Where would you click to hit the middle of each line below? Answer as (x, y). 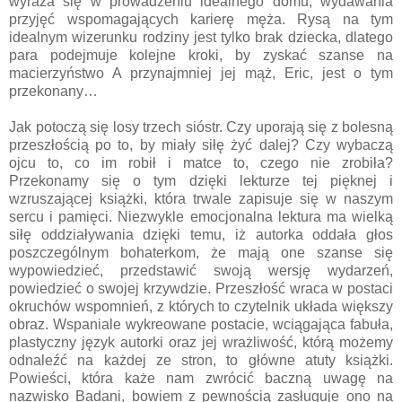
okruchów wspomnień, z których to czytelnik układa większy (201, 306)
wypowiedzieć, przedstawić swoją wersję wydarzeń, (201, 270)
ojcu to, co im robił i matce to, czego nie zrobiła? (201, 162)
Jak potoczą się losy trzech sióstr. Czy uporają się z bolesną (201, 127)
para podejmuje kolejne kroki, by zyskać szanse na (201, 55)
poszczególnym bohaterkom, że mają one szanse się (201, 252)
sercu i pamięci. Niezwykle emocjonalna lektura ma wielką (201, 216)
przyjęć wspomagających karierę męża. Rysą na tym (201, 19)
